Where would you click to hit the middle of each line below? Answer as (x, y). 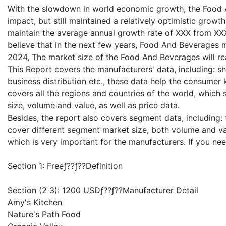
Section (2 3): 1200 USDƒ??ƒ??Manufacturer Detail (103, 190)
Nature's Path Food (44, 214)
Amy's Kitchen (35, 202)
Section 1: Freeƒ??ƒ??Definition (65, 166)
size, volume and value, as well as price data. (94, 105)
